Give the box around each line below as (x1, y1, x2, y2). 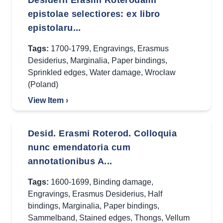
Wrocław (145, 68, 176, 77)
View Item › (28, 96, 68, 105)
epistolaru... (28, 23, 81, 33)
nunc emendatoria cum (28, 142, 130, 152)
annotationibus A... (28, 156, 112, 166)
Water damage (90, 68, 141, 77)
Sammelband (28, 214, 75, 222)
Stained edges (79, 214, 130, 222)
